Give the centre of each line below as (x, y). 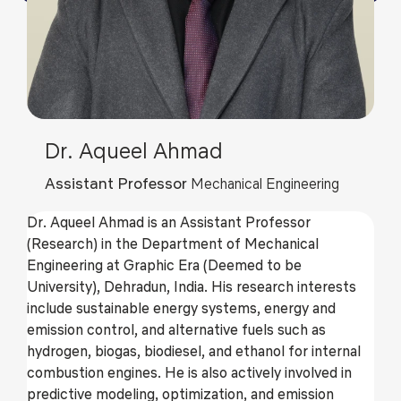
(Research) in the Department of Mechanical (173, 243)
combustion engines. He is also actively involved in (189, 372)
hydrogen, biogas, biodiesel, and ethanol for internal (194, 350)
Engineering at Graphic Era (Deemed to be (164, 264)
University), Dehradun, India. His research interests (192, 286)
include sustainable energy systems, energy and (181, 307)
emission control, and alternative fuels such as (176, 329)
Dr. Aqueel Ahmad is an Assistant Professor (169, 222)
